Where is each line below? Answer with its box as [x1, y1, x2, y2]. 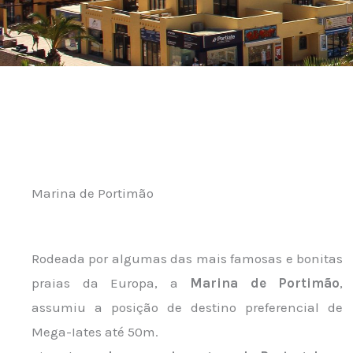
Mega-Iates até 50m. [32, 324, 158, 340]
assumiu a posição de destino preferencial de [32, 299, 344, 315]
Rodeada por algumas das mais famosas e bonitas [32, 251, 344, 266]
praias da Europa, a [32, 275, 191, 291]
